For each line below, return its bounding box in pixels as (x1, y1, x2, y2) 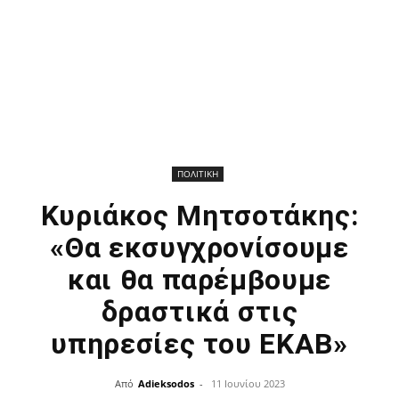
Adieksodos (137, 377, 194, 390)
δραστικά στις (101, 295, 298, 329)
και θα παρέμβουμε (68, 263, 331, 297)
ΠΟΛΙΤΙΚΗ (176, 167, 218, 180)
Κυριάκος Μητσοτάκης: (40, 199, 359, 232)
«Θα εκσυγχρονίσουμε (50, 231, 349, 265)
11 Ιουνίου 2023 (210, 377, 285, 390)
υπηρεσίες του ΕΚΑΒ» (51, 327, 348, 361)
